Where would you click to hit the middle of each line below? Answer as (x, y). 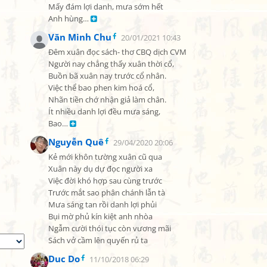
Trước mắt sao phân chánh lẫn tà (107, 193)
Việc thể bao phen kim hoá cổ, (101, 88)
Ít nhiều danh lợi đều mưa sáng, (104, 112)
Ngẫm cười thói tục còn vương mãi (110, 229)
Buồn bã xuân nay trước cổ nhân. (107, 76)
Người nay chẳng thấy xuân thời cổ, (111, 64)
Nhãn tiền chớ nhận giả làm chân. (107, 100)
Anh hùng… (69, 19)
